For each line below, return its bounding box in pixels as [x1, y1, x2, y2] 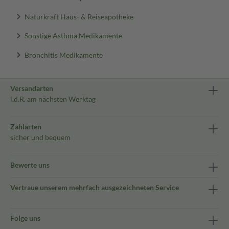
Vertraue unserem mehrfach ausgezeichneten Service [10, 183, 179, 192]
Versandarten [10, 84, 53, 93]
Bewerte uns [10, 161, 50, 169]
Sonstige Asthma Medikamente [24, 31, 122, 40]
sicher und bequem [10, 133, 71, 142]
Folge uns [10, 214, 40, 222]
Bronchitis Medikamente [24, 50, 103, 59]
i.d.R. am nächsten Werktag [10, 95, 96, 103]
